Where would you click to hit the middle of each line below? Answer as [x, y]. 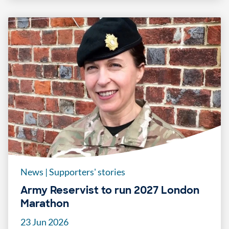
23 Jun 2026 [44, 222]
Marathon [45, 204]
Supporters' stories [86, 172]
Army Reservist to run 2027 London [110, 190]
